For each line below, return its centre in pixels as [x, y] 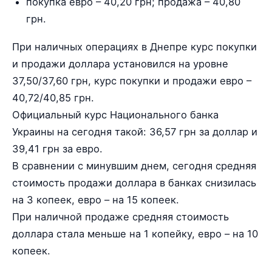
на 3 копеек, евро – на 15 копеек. [96, 200]
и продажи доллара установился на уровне [120, 64]
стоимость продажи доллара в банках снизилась [134, 183]
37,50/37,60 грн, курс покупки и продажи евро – [132, 81]
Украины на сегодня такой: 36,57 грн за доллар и [135, 132]
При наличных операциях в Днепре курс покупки [134, 47]
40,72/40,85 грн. [53, 98]
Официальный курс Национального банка [115, 115]
